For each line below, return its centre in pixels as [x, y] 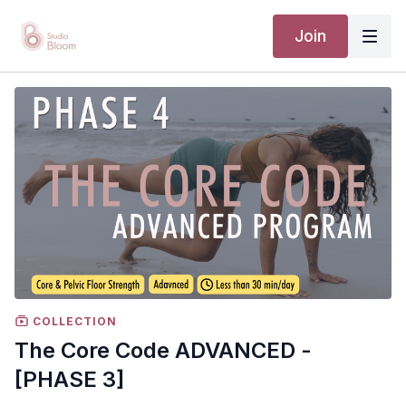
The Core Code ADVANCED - [163, 350]
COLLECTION [73, 321]
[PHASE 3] [69, 379]
